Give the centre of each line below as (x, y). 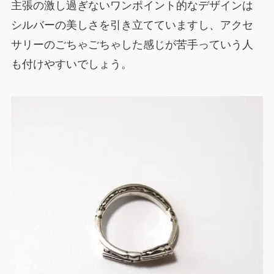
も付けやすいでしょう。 (71, 64)
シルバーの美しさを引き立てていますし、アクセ (132, 25)
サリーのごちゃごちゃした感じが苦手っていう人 (132, 44)
